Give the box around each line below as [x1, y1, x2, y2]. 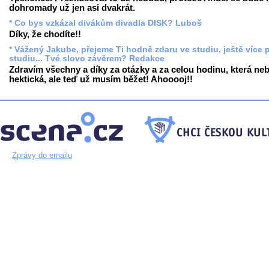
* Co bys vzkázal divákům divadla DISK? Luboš [9, 18, 202, 28]
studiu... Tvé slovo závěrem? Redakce [9, 53, 165, 63]
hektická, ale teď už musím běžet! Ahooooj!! [9, 74, 193, 84]
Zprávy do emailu [12, 150, 72, 160]
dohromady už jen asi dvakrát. [9, 2, 135, 13]
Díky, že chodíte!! [9, 29, 81, 39]
